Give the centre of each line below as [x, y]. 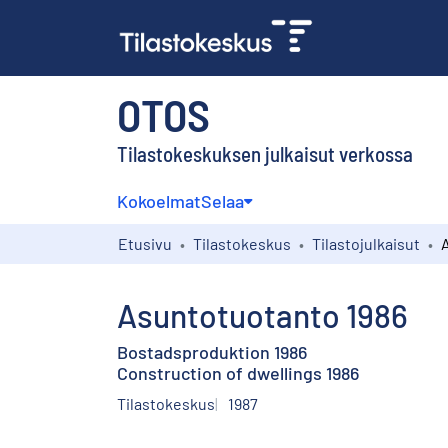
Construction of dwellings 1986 [238, 372]
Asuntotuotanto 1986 [262, 314]
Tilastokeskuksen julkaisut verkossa [265, 153]
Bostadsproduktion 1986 [212, 351]
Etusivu [145, 243]
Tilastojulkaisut [366, 243]
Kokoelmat [159, 200]
